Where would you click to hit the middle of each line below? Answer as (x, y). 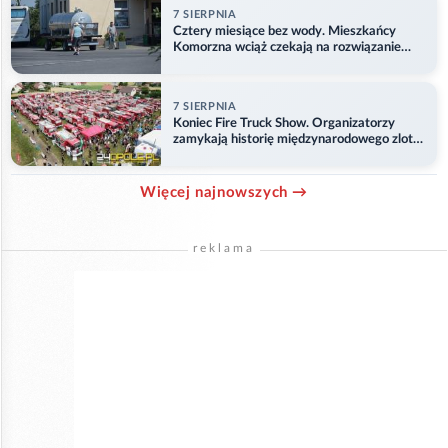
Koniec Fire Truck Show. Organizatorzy (284, 123)
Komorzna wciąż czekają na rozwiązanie (287, 47)
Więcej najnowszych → (224, 193)
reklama (224, 248)
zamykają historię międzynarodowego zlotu (296, 139)
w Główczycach (217, 155)
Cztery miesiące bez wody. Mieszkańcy (284, 31)
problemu (200, 63)
